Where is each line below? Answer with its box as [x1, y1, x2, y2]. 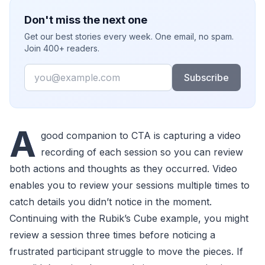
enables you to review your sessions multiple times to [9, 179, 250, 191]
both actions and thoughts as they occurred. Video [9, 163, 237, 174]
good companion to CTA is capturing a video [41, 130, 241, 141]
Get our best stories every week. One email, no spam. [24, 31, 234, 41]
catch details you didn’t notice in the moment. [9, 196, 212, 208]
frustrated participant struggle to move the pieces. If [9, 245, 243, 257]
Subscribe [183, 72, 229, 83]
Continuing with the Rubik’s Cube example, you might [9, 212, 248, 224]
